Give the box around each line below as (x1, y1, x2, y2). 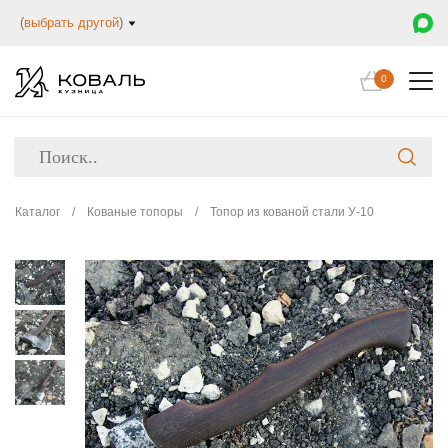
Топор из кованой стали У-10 (210, 205, 374, 219)
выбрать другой (24, 15, 119, 30)
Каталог (15, 205, 60, 219)
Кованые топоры (87, 205, 183, 219)
